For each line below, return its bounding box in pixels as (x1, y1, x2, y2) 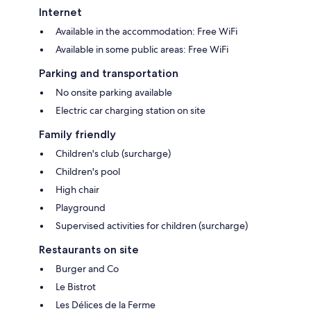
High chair (56, 183, 99, 196)
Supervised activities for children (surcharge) (56, 219, 248, 233)
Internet (39, 6, 82, 19)
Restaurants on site (39, 243, 139, 257)
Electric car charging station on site (56, 104, 205, 117)
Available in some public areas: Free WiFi (56, 43, 228, 56)
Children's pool (56, 165, 120, 178)
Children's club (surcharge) (56, 147, 171, 160)
